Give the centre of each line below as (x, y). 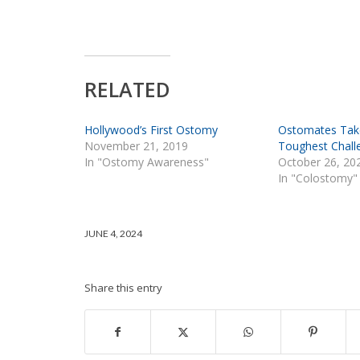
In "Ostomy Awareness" (146, 162)
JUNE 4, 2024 (113, 233)
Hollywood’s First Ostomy (151, 129)
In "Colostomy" (318, 178)
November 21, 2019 (136, 145)
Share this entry (123, 287)
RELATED (127, 89)
